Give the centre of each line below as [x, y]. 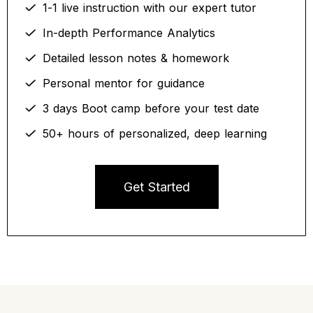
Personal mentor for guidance [124, 83]
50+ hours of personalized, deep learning [155, 133]
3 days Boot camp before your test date [151, 108]
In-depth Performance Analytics [129, 33]
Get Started [156, 187]
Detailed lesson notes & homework [136, 58]
